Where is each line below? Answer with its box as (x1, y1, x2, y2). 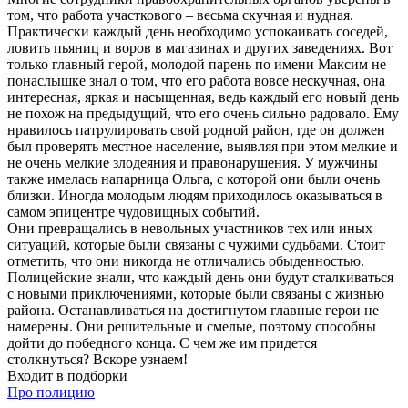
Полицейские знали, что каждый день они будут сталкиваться (7, 270, 393, 286)
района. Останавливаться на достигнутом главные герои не (7, 302, 379, 319)
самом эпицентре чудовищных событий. (7, 204, 260, 220)
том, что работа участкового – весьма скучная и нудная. (7, 7, 353, 24)
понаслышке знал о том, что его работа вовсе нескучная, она (7, 73, 385, 89)
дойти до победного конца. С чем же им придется (7, 335, 317, 352)
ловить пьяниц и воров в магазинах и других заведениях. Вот (7, 40, 393, 56)
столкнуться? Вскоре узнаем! (7, 352, 188, 368)
